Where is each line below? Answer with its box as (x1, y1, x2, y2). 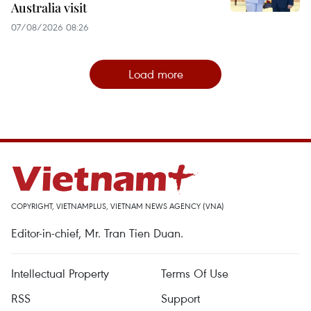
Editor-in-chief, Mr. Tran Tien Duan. (11, 224, 183, 241)
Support (161, 289, 200, 306)
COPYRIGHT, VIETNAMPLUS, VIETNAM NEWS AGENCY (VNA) (11, 200, 224, 211)
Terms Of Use (161, 264, 228, 281)
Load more (128, 65, 183, 82)
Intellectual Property (11, 264, 109, 281)
